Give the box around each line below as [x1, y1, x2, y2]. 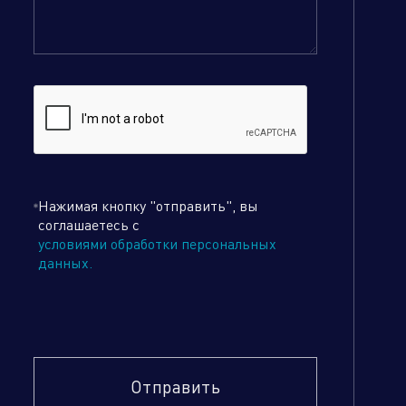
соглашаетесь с [38, 215, 140, 234]
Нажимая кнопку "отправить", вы [38, 196, 259, 215]
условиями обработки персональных [38, 234, 277, 253]
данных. [38, 253, 93, 272]
